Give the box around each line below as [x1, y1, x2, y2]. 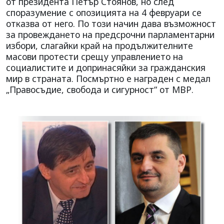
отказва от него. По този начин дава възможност [6, 17, 216, 29]
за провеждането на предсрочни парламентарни [6, 28, 214, 40]
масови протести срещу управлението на [6, 50, 183, 62]
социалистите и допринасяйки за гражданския [6, 61, 205, 73]
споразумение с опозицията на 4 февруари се [6, 6, 201, 18]
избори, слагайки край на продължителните [6, 39, 193, 51]
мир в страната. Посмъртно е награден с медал [6, 72, 210, 84]
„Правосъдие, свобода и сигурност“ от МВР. [6, 83, 193, 95]
